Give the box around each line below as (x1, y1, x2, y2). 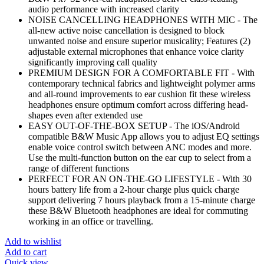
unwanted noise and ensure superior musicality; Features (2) (28, 36, 250, 47)
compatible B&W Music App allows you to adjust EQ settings (28, 131, 259, 142)
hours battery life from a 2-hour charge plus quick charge (28, 184, 239, 195)
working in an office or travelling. (28, 216, 153, 227)
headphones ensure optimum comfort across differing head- (28, 100, 248, 110)
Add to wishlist (5, 236, 61, 247)
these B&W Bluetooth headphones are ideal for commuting (28, 206, 248, 216)
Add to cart (5, 247, 47, 258)
